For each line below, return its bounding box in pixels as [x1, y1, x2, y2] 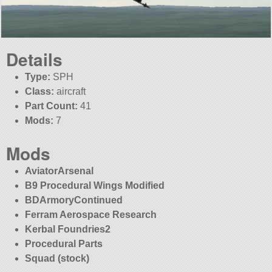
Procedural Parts [24, 239, 103, 250]
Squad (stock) [24, 253, 89, 264]
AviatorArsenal [24, 166, 93, 177]
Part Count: [24, 101, 78, 112]
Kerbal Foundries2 [24, 224, 110, 235]
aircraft [53, 86, 86, 97]
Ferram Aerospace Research [24, 209, 157, 220]
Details [6, 47, 63, 72]
